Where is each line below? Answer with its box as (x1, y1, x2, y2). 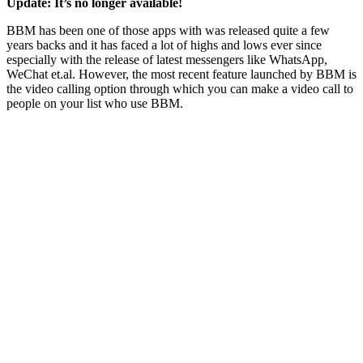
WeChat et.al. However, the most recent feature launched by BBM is (6, 66, 357, 81)
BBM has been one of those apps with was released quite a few (6, 23, 330, 37)
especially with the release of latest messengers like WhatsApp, (6, 52, 327, 66)
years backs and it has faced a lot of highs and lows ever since (6, 37, 322, 52)
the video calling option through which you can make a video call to (6, 81, 353, 96)
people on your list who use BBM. (6, 96, 183, 110)
